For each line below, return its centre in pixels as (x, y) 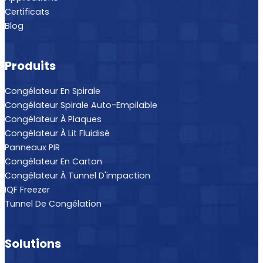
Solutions (33, 243)
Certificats (27, 12)
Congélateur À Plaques (53, 119)
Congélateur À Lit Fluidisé (57, 134)
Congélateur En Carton (53, 162)
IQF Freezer (27, 190)
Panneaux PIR (32, 148)
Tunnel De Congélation (53, 204)
